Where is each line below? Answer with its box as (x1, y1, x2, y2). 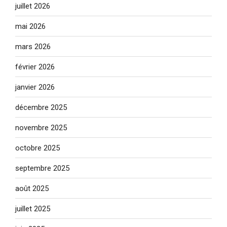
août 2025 (15, 183, 49, 193)
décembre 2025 (15, 102, 67, 112)
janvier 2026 (15, 82, 55, 92)
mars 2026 (15, 42, 51, 51)
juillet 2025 (15, 204, 50, 213)
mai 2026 (15, 21, 46, 31)
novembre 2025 (15, 123, 67, 132)
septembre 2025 (15, 163, 69, 173)
